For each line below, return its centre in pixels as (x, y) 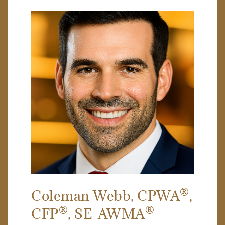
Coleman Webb (81, 196)
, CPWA (155, 196)
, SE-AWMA (106, 214)
